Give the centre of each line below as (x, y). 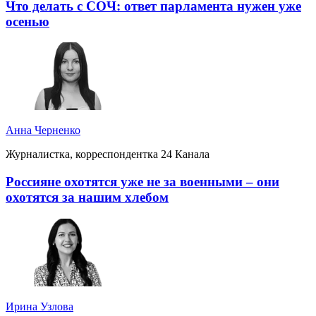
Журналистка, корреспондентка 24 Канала (108, 154)
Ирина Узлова (39, 306)
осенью (28, 21)
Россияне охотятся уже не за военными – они (142, 182)
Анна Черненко (43, 130)
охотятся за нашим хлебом (87, 197)
